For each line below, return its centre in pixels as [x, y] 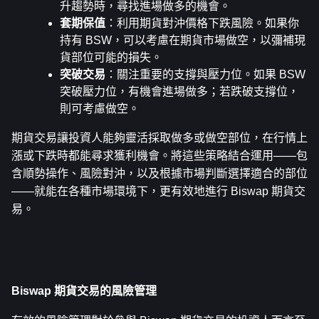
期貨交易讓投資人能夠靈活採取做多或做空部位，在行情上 [159, 138]
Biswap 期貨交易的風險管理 [84, 291]
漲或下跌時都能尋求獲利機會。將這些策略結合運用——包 [159, 156]
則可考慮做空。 [100, 109]
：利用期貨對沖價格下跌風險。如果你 [202, 23]
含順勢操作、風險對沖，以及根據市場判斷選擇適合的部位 [159, 174]
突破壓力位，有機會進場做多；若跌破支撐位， [179, 92]
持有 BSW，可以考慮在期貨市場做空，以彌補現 [183, 41]
